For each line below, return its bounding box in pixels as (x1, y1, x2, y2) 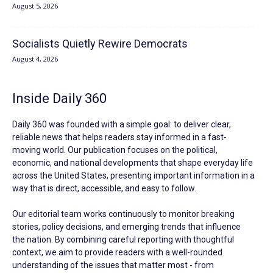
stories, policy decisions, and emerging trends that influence (12, 221, 241, 232)
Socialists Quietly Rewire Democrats (12, 37, 188, 50)
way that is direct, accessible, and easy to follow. (12, 183, 196, 193)
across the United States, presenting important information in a (12, 170, 255, 180)
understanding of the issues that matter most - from (12, 260, 214, 270)
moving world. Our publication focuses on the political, (12, 144, 218, 155)
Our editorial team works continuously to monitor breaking (12, 208, 235, 219)
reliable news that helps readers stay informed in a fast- (12, 132, 227, 142)
